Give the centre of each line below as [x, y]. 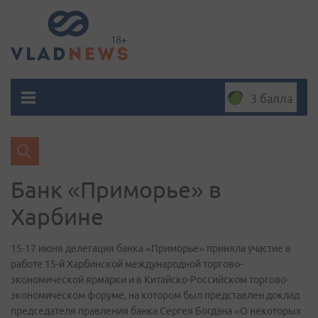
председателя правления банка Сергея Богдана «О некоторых [156, 311]
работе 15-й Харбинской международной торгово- [127, 264]
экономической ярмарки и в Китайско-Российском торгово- [150, 280]
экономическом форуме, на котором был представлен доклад [155, 295]
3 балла [272, 99]
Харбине [57, 216]
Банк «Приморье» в [116, 190]
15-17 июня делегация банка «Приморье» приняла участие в [151, 248]
